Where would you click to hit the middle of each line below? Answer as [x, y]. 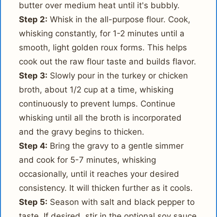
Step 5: [33, 202]
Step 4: [33, 146]
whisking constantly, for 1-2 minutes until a [102, 34]
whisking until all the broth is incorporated [101, 118]
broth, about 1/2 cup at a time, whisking [96, 90]
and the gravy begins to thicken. [82, 132]
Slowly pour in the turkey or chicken [118, 76]
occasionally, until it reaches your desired [99, 174]
